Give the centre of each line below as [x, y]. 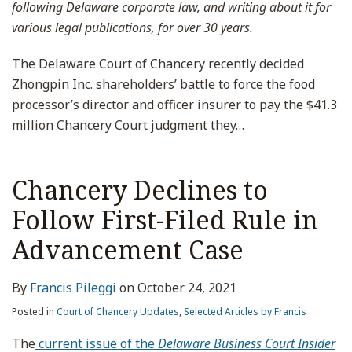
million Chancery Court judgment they [124, 125]
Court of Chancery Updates [118, 312]
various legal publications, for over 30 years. [132, 27]
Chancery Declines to [140, 190]
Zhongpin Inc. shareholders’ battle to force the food [163, 84]
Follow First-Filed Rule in [165, 220]
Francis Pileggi [73, 288]
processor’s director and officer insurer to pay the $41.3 [174, 104]
